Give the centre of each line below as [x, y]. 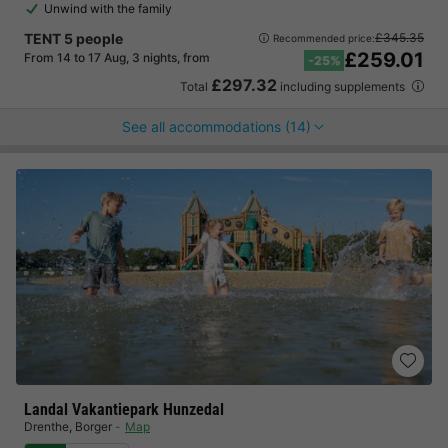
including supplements [342, 86]
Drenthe [46, 426]
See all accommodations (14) [216, 126]
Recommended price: [324, 37]
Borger [93, 426]
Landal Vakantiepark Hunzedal [124, 409]
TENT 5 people [73, 38]
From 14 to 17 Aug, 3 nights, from [117, 57]
